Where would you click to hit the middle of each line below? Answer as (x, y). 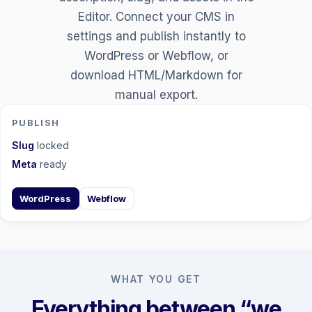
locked (52, 146)
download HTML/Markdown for (156, 76)
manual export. (156, 95)
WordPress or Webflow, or (156, 56)
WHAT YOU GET (156, 279)
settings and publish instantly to (156, 37)
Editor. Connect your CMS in (156, 17)
